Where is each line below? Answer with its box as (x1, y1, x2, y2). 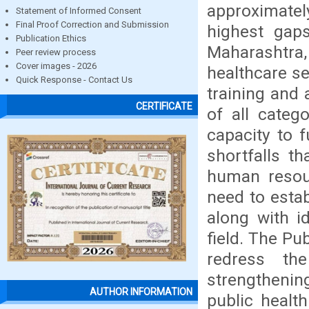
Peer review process (16, 47, 96, 57)
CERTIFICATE (136, 101, 192, 112)
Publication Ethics (16, 33, 86, 43)
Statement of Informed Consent (16, 6, 141, 16)
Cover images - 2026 (16, 61, 97, 71)
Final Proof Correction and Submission (16, 19, 169, 30)
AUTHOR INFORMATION (90, 286, 192, 298)
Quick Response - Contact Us (16, 74, 132, 85)
